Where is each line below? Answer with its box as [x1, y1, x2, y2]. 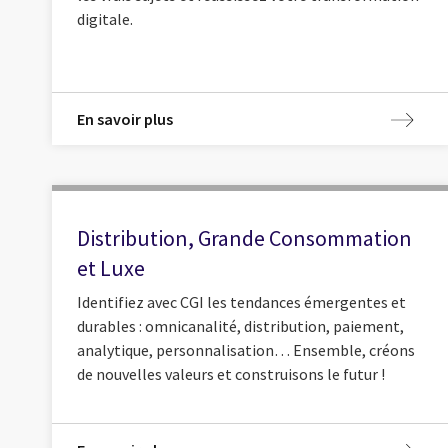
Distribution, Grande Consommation [77, 224, 412, 253]
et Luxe [77, 254, 145, 283]
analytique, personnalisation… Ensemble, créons [77, 339, 415, 360]
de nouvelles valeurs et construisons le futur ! [77, 363, 385, 384]
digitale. [77, 8, 133, 29]
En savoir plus [77, 108, 173, 129]
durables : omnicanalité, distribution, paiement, [77, 315, 404, 336]
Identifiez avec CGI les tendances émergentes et [77, 291, 406, 312]
